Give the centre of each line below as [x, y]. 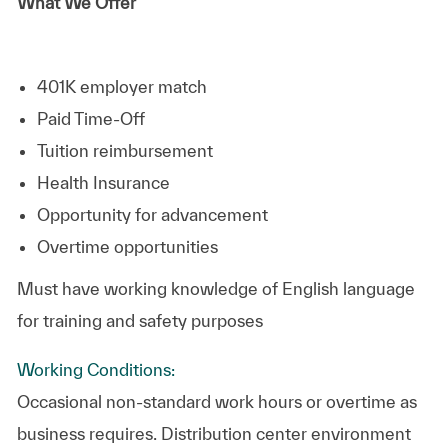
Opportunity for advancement [156, 214]
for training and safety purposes [139, 320]
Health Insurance [161, 182]
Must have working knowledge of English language [215, 288]
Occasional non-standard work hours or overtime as [216, 401]
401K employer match [125, 86]
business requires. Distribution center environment [213, 433]
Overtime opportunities [131, 246]
